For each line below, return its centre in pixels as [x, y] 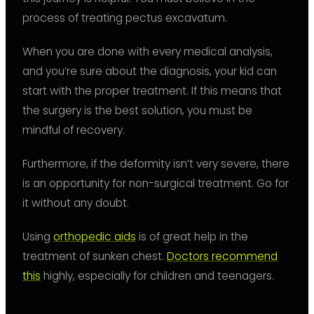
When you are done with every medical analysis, [148, 52]
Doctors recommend [222, 257]
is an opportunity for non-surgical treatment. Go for [156, 184]
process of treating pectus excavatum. [125, 18]
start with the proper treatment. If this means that [152, 91]
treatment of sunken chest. [95, 257]
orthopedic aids [95, 237]
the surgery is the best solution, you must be [137, 111]
